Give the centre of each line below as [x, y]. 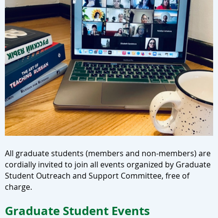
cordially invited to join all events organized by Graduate [108, 164]
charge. [18, 187]
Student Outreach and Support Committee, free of [97, 175]
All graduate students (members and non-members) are [108, 153]
